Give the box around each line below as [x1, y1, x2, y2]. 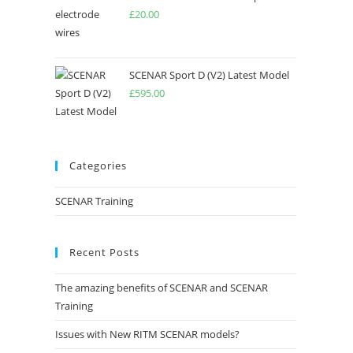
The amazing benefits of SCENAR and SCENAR [55, 281, 268, 295]
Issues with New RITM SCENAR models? [55, 327, 240, 341]
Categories [69, 158, 127, 173]
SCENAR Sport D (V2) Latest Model [129, 68, 289, 82]
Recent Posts [69, 245, 139, 259]
